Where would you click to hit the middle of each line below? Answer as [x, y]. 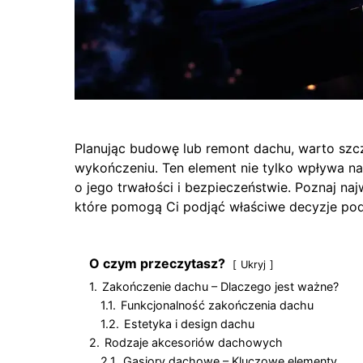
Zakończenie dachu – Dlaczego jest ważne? [220, 286]
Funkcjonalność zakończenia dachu [217, 305]
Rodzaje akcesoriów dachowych [194, 342]
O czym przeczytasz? [157, 263]
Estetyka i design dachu [189, 324]
